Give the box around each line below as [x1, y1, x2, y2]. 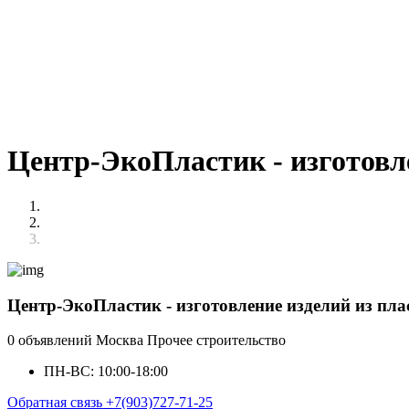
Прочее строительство [147, 332, 286, 349]
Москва [96, 332, 147, 349]
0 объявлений [7, 332, 96, 349]
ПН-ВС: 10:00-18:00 [44, 363, 168, 380]
